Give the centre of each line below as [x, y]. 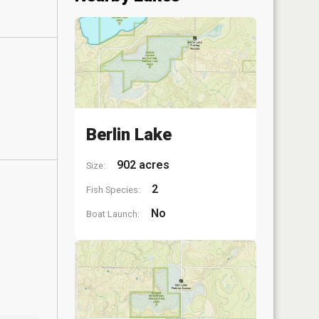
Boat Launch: [113, 214]
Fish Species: [113, 189]
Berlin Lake [129, 134]
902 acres [142, 164]
